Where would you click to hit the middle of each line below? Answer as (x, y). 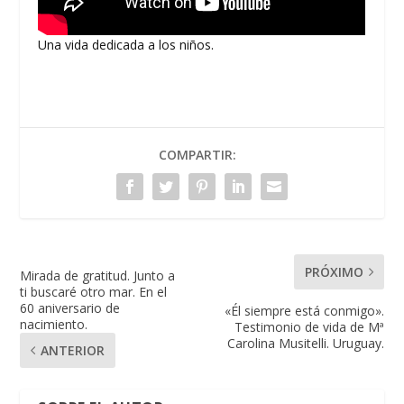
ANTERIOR (73, 351)
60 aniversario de (70, 308)
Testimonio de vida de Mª (309, 327)
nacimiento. (54, 325)
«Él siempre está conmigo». (304, 311)
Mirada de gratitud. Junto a (98, 276)
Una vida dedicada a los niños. (126, 45)
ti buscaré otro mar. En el (94, 292)
